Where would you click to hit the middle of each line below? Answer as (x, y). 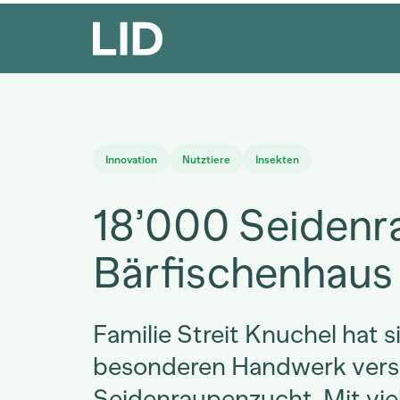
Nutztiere (206, 160)
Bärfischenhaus (243, 272)
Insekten (277, 160)
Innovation (131, 160)
